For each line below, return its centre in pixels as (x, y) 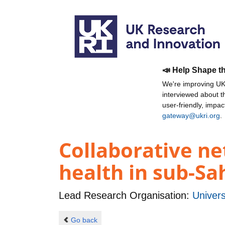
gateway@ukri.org (191, 116)
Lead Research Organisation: (126, 196)
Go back (84, 220)
